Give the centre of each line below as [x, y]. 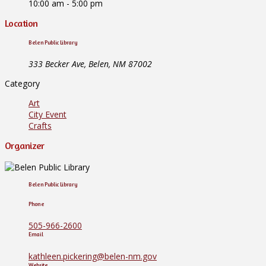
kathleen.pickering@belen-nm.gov [93, 256]
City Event [47, 115]
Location [21, 23]
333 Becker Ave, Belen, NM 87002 [90, 64]
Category [22, 84]
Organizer [25, 146]
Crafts [40, 126]
